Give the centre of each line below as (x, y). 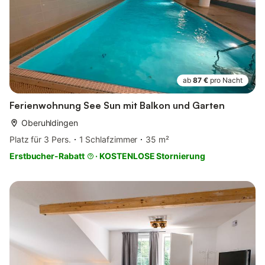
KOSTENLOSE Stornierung (152, 156)
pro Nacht (226, 80)
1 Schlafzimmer (108, 140)
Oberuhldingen (50, 123)
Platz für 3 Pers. (40, 140)
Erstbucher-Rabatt (47, 156)
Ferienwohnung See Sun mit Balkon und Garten (117, 106)
